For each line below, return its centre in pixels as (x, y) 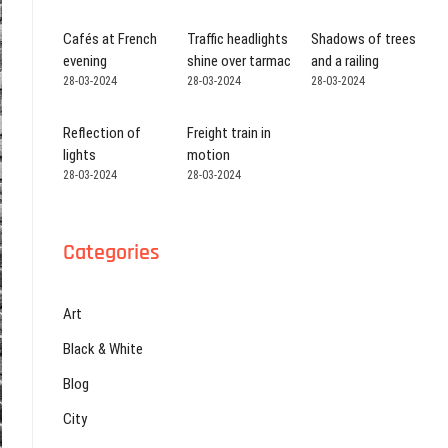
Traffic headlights (237, 38)
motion (208, 154)
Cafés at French (110, 38)
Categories (111, 253)
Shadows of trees (363, 38)
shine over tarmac (238, 60)
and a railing (344, 60)
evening (85, 60)
